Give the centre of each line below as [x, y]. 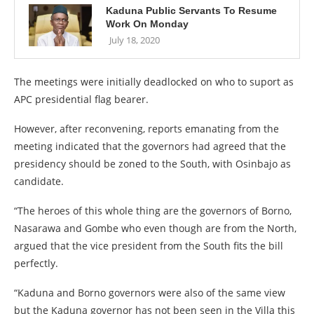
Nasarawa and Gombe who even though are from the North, [155, 228]
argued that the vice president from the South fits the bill [149, 246]
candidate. [39, 181]
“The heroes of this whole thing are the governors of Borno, [153, 211]
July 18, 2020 [135, 40]
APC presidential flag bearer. [81, 99]
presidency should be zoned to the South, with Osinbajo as [152, 164]
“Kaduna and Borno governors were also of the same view [150, 293]
